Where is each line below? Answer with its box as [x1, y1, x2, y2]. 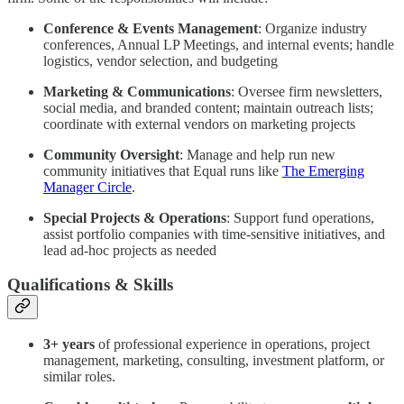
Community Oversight [43, 146, 179, 162]
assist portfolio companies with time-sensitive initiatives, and [43, 225, 385, 242]
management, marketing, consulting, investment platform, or [43, 353, 384, 369]
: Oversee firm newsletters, [231, 83, 382, 99]
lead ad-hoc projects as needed [43, 242, 216, 258]
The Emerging [282, 162, 364, 179]
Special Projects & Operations [43, 209, 226, 225]
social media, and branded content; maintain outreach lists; [43, 99, 373, 115]
